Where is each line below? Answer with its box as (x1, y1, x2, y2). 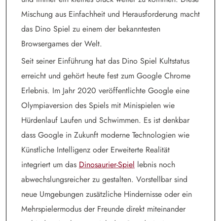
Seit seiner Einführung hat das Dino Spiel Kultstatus (21, 55, 189, 67)
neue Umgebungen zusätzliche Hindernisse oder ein (21, 188, 192, 200)
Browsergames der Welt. (21, 37, 102, 49)
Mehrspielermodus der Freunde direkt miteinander (21, 203, 185, 215)
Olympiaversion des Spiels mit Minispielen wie (21, 99, 175, 111)
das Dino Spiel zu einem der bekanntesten (21, 23, 160, 35)
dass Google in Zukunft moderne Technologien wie (21, 129, 189, 141)
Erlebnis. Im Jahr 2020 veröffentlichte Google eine (21, 84, 189, 96)
